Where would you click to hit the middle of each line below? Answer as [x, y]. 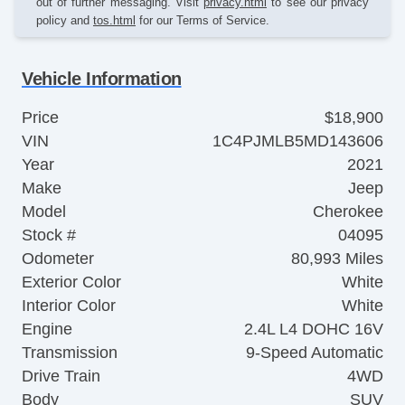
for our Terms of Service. [202, 20]
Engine [47, 329]
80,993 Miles [337, 258]
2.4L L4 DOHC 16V [314, 329]
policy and [65, 20]
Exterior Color [71, 282]
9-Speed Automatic [315, 352]
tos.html [114, 20]
